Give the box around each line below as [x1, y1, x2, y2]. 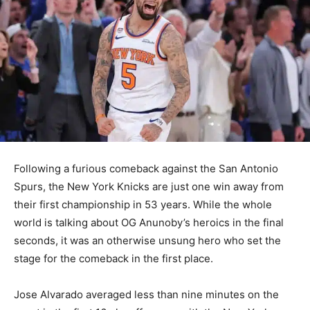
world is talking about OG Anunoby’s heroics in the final [14, 216, 284, 230]
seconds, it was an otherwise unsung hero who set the [14, 234, 281, 248]
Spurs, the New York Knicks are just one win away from [14, 180, 284, 194]
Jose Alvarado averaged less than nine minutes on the [14, 288, 279, 302]
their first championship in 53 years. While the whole [14, 198, 272, 212]
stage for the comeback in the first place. [14, 252, 213, 266]
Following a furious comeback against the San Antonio [14, 162, 278, 176]
